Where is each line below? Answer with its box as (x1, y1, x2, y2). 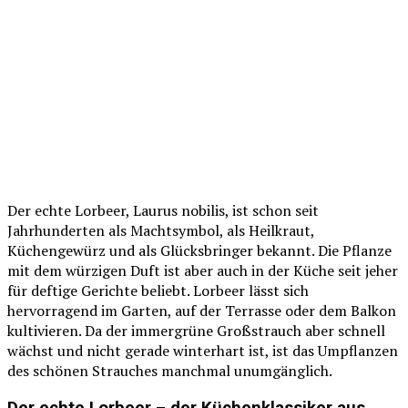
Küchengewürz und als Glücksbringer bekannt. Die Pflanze (7, 240, 392, 260)
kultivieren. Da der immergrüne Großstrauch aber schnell (7, 320, 385, 341)
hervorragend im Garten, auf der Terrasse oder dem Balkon (7, 300, 396, 321)
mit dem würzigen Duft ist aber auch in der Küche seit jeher (7, 260, 398, 280)
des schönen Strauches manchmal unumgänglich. (7, 360, 332, 381)
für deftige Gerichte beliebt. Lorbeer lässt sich (7, 280, 309, 301)
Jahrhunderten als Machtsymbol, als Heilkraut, (7, 219, 314, 240)
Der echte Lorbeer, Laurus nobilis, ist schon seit (7, 199, 319, 220)
